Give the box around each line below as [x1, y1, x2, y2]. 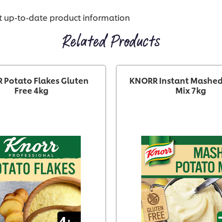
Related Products [62, 31, 160, 53]
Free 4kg [14, 84, 49, 96]
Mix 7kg [175, 84, 206, 96]
